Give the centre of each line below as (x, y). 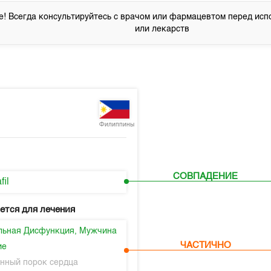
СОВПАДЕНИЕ (206, 177)
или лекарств (162, 29)
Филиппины (117, 125)
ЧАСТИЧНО (205, 245)
